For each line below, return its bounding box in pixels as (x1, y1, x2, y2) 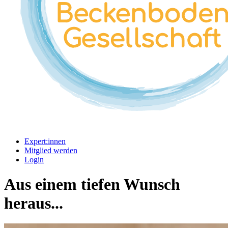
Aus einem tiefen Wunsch (4, 175, 180, 194)
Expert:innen (24, 136, 66, 146)
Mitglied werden (24, 146, 77, 155)
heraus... (4, 194, 63, 213)
